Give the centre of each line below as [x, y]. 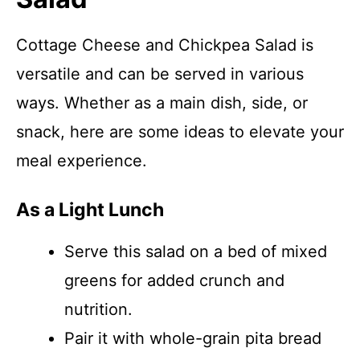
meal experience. [82, 161]
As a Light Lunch [90, 210]
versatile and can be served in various [160, 74]
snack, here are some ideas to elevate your [180, 132]
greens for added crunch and [174, 280]
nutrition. [98, 309]
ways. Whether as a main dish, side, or [162, 103]
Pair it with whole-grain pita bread [193, 338]
